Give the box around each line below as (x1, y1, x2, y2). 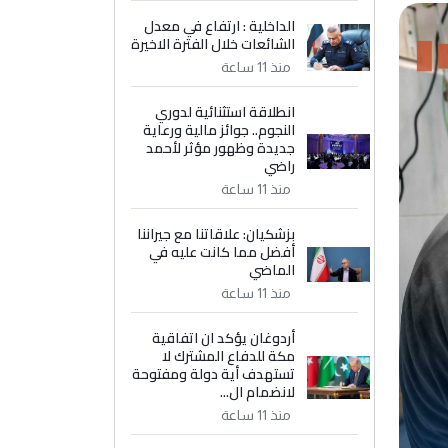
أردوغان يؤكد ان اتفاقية (152, 325, 296, 351)
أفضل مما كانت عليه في (149, 239, 296, 265)
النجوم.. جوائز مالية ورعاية (143, 117, 296, 143)
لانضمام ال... (220, 379, 296, 405)
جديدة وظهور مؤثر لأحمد (146, 135, 296, 161)
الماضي (249, 257, 296, 283)
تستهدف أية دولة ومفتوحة (132, 361, 296, 387)
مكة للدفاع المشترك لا (162, 343, 296, 369)
